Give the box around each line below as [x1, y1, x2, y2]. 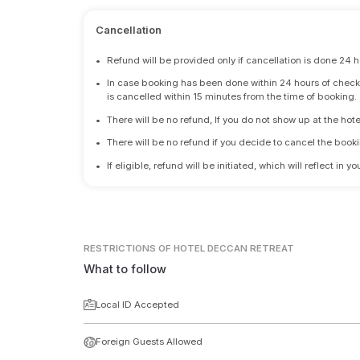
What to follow [84, 261, 167, 276]
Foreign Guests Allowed [95, 336, 202, 348]
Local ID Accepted [95, 298, 179, 310]
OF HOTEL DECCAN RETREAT [158, 243, 295, 255]
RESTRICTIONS [84, 243, 157, 255]
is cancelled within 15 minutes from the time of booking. [107, 91, 358, 103]
